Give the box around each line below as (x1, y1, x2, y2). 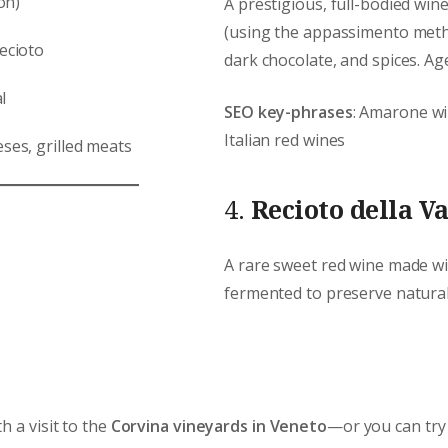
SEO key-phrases (224, 101, 353, 124)
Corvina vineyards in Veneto (110, 414, 327, 437)
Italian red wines (224, 129, 346, 152)
